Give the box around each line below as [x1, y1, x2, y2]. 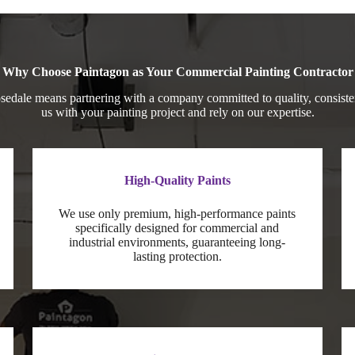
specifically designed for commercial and [75, 220, 280, 235]
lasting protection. [132, 249, 222, 263]
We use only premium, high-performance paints [59, 206, 296, 220]
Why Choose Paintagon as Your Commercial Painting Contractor [2, 64, 353, 78]
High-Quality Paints [124, 173, 231, 187]
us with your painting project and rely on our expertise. [40, 105, 315, 119]
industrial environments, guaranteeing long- [69, 235, 286, 249]
